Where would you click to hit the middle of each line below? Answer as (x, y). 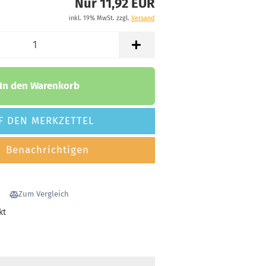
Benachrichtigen (45, 150)
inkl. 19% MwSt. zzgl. (100, 18)
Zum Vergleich (44, 194)
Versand (143, 18)
